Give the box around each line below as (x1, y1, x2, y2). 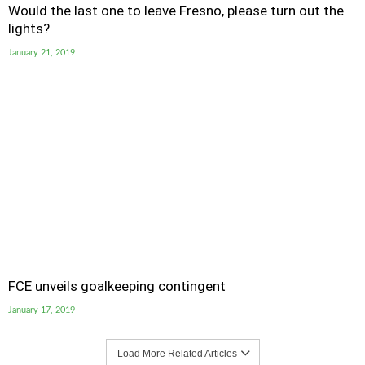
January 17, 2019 (8, 306, 75, 314)
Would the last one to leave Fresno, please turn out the (8, 2, 344, 19)
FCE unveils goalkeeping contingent (8, 278, 226, 294)
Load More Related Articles (117, 348, 237, 359)
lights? (8, 20, 50, 37)
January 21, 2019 (8, 48, 75, 57)
